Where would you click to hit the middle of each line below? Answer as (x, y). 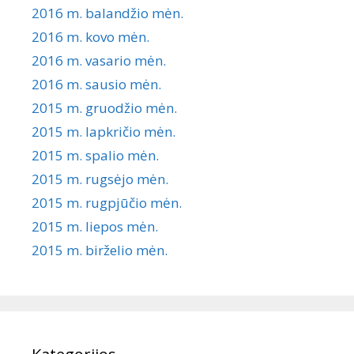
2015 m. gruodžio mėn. (104, 107)
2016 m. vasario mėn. (99, 60)
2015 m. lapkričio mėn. (104, 131)
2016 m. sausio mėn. (96, 84)
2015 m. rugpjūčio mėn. (107, 202)
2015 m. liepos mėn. (95, 226)
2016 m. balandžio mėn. (107, 13)
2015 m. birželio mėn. (100, 250)
